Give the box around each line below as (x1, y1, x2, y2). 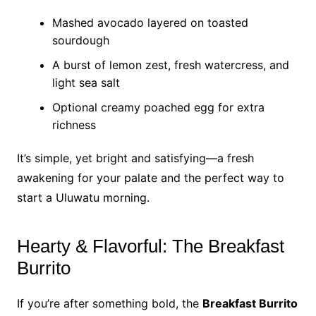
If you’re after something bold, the (16, 296, 202, 310)
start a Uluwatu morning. (16, 190, 150, 205)
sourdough (51, 33, 109, 47)
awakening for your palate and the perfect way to (16, 171, 284, 185)
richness (51, 118, 96, 132)
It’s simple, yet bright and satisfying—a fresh (16, 151, 254, 165)
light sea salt (51, 75, 120, 90)
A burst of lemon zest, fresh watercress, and (51, 58, 289, 72)
